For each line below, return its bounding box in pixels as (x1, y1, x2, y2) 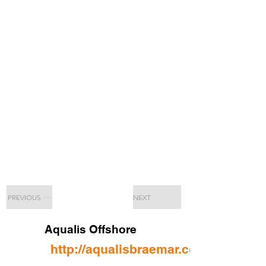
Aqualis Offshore (45, 223, 137, 236)
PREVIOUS (7, 192, 41, 202)
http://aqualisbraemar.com (50, 242, 208, 256)
